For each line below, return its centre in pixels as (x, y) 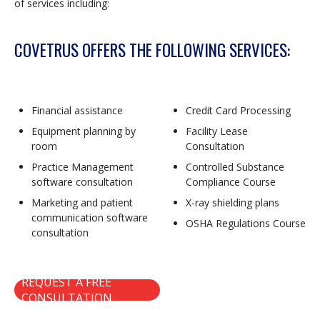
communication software (90, 218)
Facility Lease (217, 131)
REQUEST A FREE (66, 282)
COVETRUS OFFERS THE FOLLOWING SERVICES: (152, 50)
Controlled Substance (235, 167)
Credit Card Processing (238, 111)
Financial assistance (77, 111)
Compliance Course (231, 182)
